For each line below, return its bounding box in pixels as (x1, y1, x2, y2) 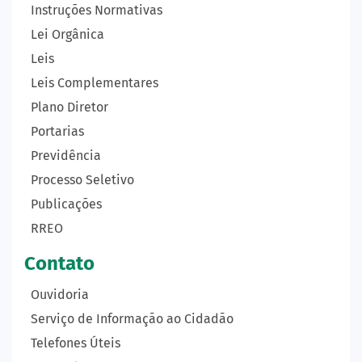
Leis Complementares (31, 74, 158, 90)
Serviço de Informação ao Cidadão (31, 310, 234, 326)
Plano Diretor (31, 99, 108, 115)
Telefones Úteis (31, 335, 120, 351)
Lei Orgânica (31, 26, 104, 42)
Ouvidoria (31, 286, 89, 302)
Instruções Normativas (31, 2, 162, 18)
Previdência (31, 147, 101, 163)
